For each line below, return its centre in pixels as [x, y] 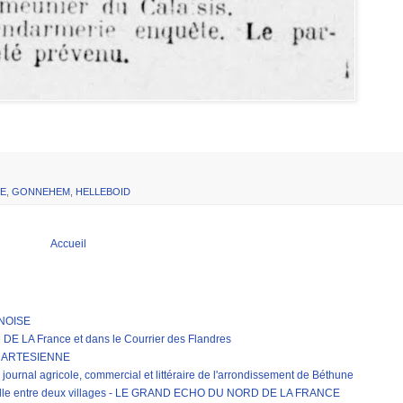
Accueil [68, 243]
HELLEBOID [103, 191]
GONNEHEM [41, 191]
